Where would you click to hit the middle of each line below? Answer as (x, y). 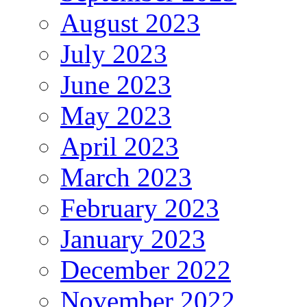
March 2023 (126, 177)
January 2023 (133, 238)
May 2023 (116, 115)
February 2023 (140, 208)
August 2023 (130, 23)
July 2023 (114, 53)
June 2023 (116, 84)
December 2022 (146, 269)
